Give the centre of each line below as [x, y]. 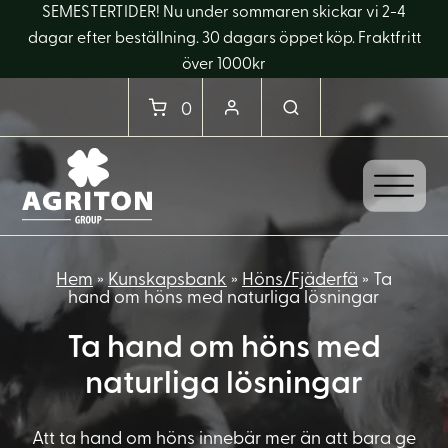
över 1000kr [224, 65]
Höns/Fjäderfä [299, 280]
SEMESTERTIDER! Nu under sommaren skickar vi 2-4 [224, 13]
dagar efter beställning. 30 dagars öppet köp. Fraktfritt [224, 39]
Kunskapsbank [167, 280]
